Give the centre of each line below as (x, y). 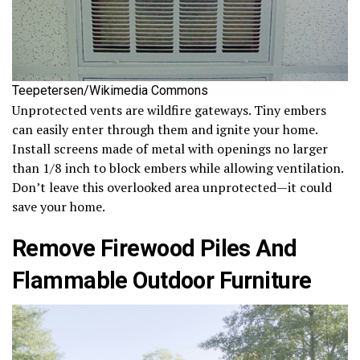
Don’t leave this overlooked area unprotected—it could (172, 187)
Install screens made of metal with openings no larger (170, 148)
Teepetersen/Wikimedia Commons (110, 90)
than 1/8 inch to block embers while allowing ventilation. (178, 168)
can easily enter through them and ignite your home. (165, 129)
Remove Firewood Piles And (155, 248)
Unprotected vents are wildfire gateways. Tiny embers (169, 110)
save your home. (59, 206)
